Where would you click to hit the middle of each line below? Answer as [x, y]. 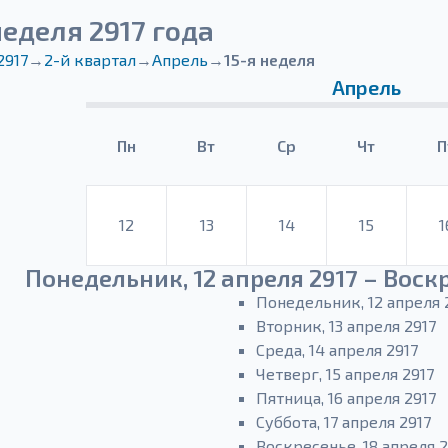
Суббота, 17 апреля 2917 [343, 421]
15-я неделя [269, 59]
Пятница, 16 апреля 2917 [346, 397]
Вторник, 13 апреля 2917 [346, 325]
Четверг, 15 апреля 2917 [345, 373]
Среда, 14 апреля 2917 [337, 349]
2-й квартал [90, 59]
